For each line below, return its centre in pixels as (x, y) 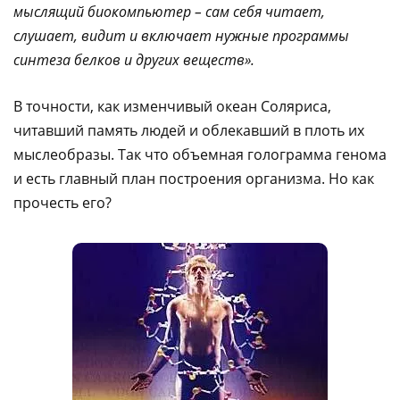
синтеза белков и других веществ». (134, 59)
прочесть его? (62, 202)
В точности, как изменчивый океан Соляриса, (172, 106)
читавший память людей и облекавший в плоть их (189, 130)
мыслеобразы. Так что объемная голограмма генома (200, 154)
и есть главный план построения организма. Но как (194, 178)
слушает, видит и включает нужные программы (181, 35)
